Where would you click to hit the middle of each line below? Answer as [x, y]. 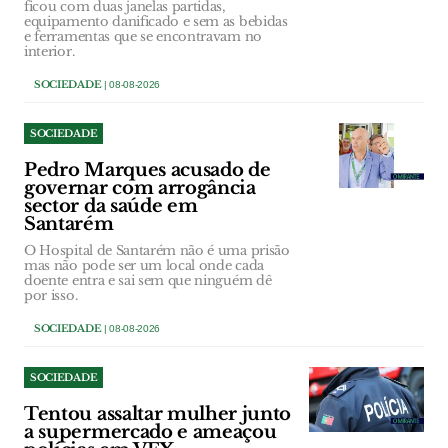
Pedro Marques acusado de [147, 170]
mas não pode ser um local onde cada [144, 266]
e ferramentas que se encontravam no [143, 37]
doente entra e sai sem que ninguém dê [148, 281]
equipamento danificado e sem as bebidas [156, 22]
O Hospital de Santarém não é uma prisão [157, 251]
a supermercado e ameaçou [150, 432]
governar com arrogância [140, 188]
